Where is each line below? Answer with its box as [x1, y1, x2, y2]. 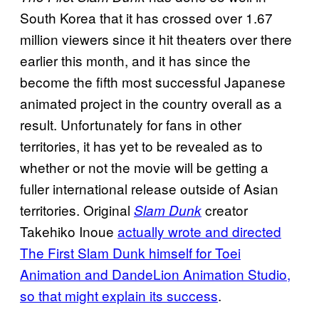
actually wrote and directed [117, 221, 281, 241]
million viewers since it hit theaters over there [20, 29, 292, 49]
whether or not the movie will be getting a [20, 157, 268, 177]
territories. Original [20, 200, 134, 220]
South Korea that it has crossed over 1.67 [20, 8, 273, 28]
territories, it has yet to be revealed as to [20, 136, 263, 156]
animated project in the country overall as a [20, 93, 282, 113]
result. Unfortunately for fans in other [20, 115, 241, 135]
